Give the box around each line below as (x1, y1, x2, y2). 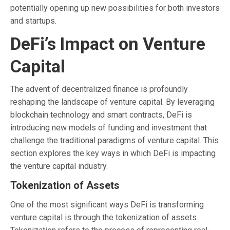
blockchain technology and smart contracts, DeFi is (10, 109, 192, 120)
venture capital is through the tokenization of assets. (10, 212, 198, 222)
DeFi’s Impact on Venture (10, 33, 205, 54)
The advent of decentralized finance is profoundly (10, 84, 188, 94)
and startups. (10, 15, 56, 26)
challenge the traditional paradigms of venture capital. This (10, 135, 219, 145)
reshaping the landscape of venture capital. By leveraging (10, 97, 215, 107)
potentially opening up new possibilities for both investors (10, 3, 220, 13)
